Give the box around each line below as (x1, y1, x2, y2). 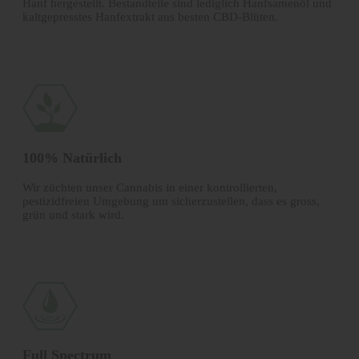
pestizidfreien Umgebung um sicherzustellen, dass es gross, (22, 194, 320, 208)
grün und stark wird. (22, 208, 124, 221)
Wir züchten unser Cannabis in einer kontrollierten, (22, 180, 277, 194)
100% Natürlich (22, 150, 122, 167)
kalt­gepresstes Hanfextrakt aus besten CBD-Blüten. (22, 10, 278, 24)
